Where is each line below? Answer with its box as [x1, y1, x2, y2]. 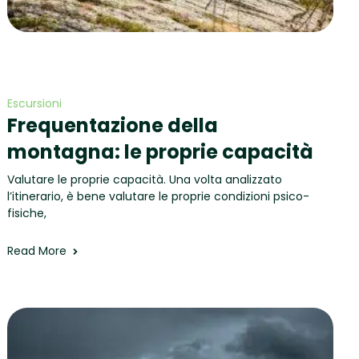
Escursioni [7, 95, 63, 111]
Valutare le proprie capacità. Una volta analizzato [7, 171, 283, 188]
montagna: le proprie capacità [7, 139, 314, 165]
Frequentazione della [7, 112, 219, 139]
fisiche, [7, 205, 47, 221]
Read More [7, 243, 67, 259]
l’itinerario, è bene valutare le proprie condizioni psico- [7, 188, 310, 204]
